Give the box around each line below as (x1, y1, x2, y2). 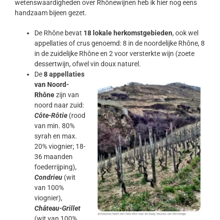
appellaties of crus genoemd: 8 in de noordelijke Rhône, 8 (34, 39, 205, 48)
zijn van (55, 91, 79, 99)
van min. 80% (34, 122, 75, 130)
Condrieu (34, 173, 62, 182)
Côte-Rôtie (34, 111, 67, 120)
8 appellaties (44, 70, 84, 79)
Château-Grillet (34, 204, 81, 213)
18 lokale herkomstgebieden (83, 29, 172, 37)
